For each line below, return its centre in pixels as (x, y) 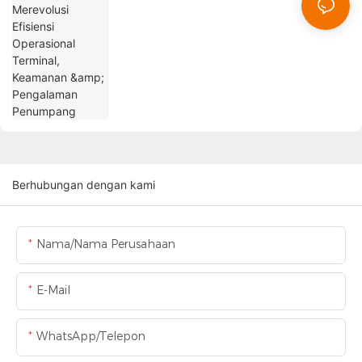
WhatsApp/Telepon (91, 337)
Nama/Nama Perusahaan (106, 244)
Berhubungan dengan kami (84, 185)
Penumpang (153, 10)
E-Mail (53, 290)
